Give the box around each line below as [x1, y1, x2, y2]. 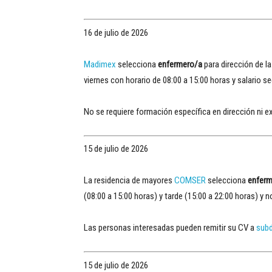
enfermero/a [158, 58, 202, 70]
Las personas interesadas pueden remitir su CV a [84, 222, 256, 233]
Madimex [84, 58, 116, 70]
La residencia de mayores [84, 175, 174, 186]
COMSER [174, 175, 206, 186]
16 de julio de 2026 [84, 27, 148, 38]
